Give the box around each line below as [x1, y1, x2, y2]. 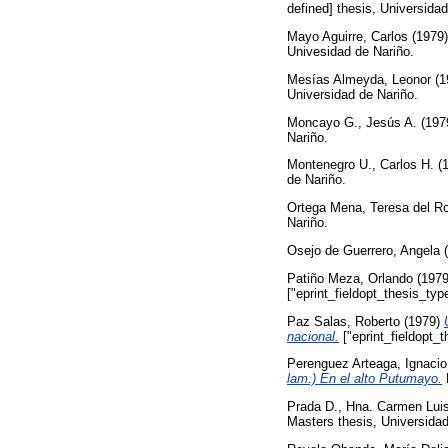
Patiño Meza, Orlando [287, 270, 413, 286]
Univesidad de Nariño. [287, 44, 414, 60]
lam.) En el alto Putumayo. [287, 371, 442, 387]
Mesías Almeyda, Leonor [287, 71, 431, 87]
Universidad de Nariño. [287, 86, 418, 102]
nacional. [287, 328, 339, 344]
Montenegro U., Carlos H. [287, 157, 434, 173]
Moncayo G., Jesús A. [287, 114, 417, 130]
